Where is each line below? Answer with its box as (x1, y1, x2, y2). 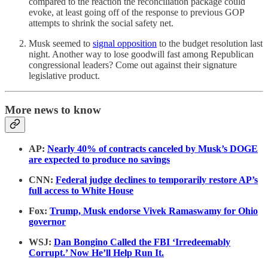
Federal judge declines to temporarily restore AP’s (56, 175, 258, 185)
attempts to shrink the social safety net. (29, 17, 173, 28)
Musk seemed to (29, 38, 93, 48)
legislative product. (29, 70, 100, 81)
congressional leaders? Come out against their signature (29, 59, 237, 70)
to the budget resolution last (157, 38, 263, 48)
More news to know (5, 103, 101, 116)
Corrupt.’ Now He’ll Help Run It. (29, 248, 164, 258)
